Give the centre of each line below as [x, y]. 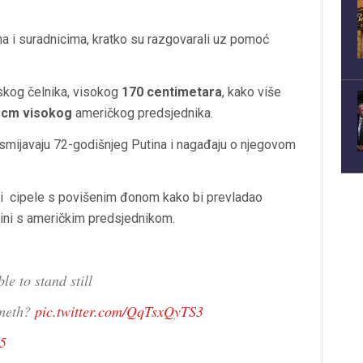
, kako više [252, 92]
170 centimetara [172, 92]
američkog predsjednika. [143, 113]
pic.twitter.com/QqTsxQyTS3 [119, 312]
